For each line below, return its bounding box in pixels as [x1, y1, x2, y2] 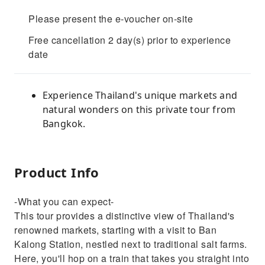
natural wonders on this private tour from [43, 103, 236, 116]
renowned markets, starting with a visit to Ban [14, 223, 216, 237]
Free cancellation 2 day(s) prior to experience [28, 33, 231, 47]
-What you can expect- [14, 195, 114, 208]
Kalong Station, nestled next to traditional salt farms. [14, 237, 247, 251]
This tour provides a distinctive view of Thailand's [14, 209, 235, 222]
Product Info [14, 163, 99, 181]
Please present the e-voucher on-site [28, 12, 193, 25]
